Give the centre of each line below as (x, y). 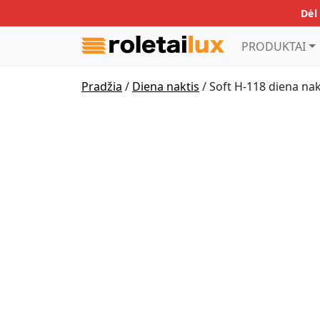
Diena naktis (166, 86)
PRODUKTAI (274, 46)
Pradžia (102, 86)
